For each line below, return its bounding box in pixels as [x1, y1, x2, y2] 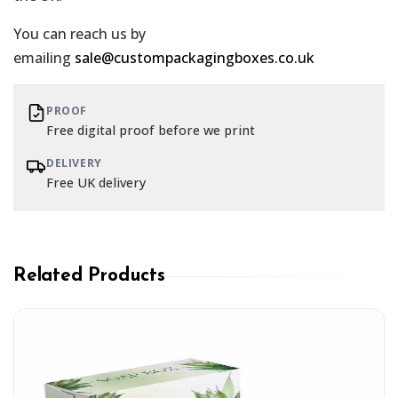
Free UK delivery [46, 174, 146, 192]
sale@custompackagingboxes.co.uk [75, 48, 314, 68]
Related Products [13, 267, 165, 286]
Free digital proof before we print [46, 122, 255, 139]
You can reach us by [13, 24, 146, 44]
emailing [13, 48, 75, 68]
